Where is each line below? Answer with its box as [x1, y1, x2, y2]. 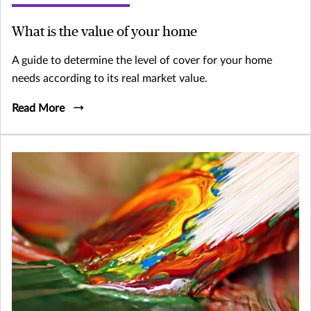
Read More [12, 102, 65, 114]
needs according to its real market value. [12, 72, 208, 84]
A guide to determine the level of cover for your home [12, 54, 272, 66]
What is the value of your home [12, 24, 197, 39]
